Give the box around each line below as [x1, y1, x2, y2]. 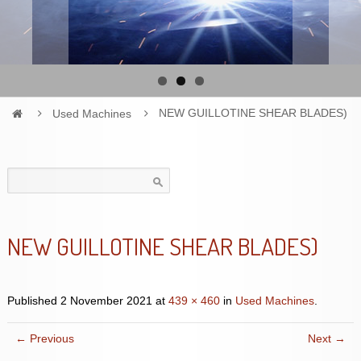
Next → [308, 332, 346, 345]
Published [6, 294, 60, 307]
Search [6, 168, 43, 180]
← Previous [15, 332, 74, 345]
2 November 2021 [60, 294, 152, 307]
